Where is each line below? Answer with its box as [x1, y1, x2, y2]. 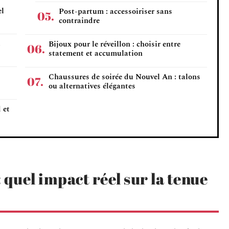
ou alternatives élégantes [49, 80, 135, 92]
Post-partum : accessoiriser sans [59, 6, 172, 17]
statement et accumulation [49, 48, 143, 59]
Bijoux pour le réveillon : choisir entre [49, 38, 180, 50]
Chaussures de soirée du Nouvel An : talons [49, 71, 200, 83]
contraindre [59, 15, 100, 27]
